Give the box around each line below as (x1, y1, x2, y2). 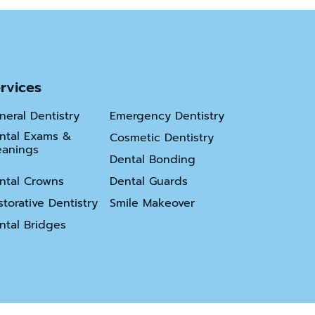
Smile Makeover (110, 195, 195, 212)
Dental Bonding (110, 151, 195, 168)
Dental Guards (110, 173, 188, 190)
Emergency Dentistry (110, 108, 224, 124)
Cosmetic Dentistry (110, 129, 214, 146)
